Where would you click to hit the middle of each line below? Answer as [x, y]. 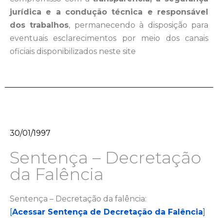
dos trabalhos [39, 25]
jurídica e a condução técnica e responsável [109, 12]
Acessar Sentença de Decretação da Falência [108, 212]
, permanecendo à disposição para [139, 25]
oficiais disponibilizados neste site [73, 51]
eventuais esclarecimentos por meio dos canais [109, 38]
